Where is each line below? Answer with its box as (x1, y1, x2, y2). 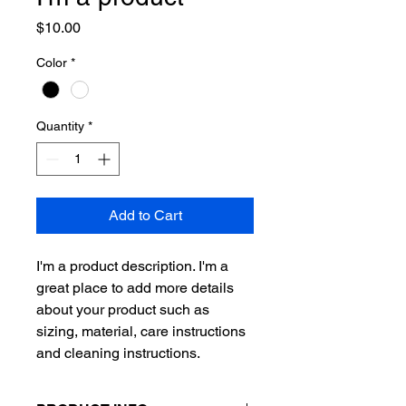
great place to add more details (36, 279, 234, 297)
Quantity (36, 119, 84, 134)
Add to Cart (108, 207, 182, 225)
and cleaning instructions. (36, 344, 200, 362)
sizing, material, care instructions (36, 323, 246, 341)
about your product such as (36, 301, 209, 319)
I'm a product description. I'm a (36, 257, 228, 275)
